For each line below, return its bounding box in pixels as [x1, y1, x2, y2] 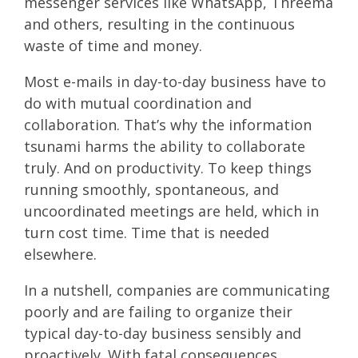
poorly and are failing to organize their [24, 301, 292, 321]
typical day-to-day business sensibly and [24, 323, 301, 343]
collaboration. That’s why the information [24, 114, 312, 134]
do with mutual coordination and [24, 93, 252, 113]
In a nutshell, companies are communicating [24, 280, 330, 300]
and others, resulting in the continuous [24, 14, 295, 34]
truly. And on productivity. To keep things [24, 157, 312, 177]
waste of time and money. [24, 35, 202, 55]
